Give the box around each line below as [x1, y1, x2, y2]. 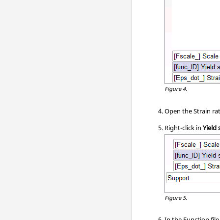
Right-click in [165, 123, 203, 132]
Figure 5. [165, 193, 188, 201]
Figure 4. [165, 84, 188, 92]
